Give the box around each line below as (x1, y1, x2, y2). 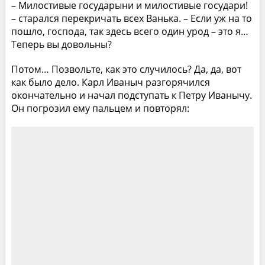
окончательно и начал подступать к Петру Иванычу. (11, 88, 252, 102)
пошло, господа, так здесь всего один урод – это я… (11, 24, 248, 38)
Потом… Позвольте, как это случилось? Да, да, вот (11, 62, 241, 76)
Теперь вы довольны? (11, 37, 112, 51)
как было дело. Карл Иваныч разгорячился (11, 75, 210, 89)
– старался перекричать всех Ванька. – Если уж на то (11, 11, 252, 25)
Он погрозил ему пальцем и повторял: (11, 101, 189, 115)
